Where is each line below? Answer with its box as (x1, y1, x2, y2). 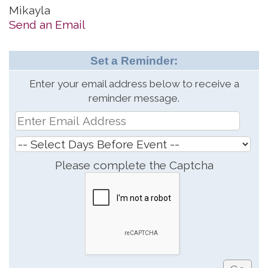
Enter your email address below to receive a (29, 77, 239, 90)
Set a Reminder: (90, 54, 178, 67)
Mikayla (9, 3, 50, 17)
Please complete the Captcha (54, 158, 214, 172)
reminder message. (89, 92, 179, 104)
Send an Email (9, 17, 86, 31)
